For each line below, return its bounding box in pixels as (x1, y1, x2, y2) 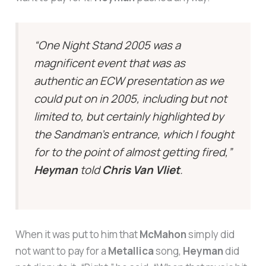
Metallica (108, 244, 154, 258)
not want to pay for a (15, 244, 109, 258)
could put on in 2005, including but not (34, 90, 227, 106)
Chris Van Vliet (102, 161, 180, 178)
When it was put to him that (15, 227, 140, 242)
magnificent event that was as (34, 55, 186, 71)
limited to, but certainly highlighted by (34, 108, 224, 124)
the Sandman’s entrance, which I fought (34, 126, 235, 142)
